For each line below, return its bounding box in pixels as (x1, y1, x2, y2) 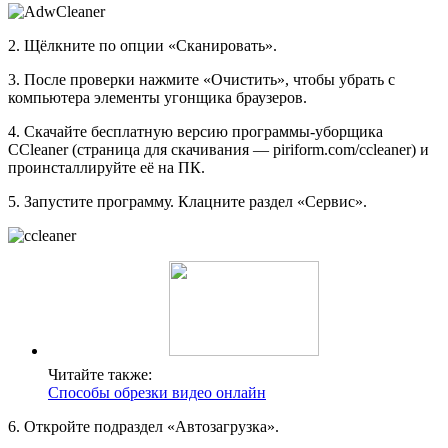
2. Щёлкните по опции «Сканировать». (8, 36, 277, 54)
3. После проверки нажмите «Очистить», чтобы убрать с (8, 70, 395, 88)
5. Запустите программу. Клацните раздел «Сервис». (8, 192, 367, 210)
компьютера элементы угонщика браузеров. (8, 88, 307, 106)
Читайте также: (48, 365, 152, 383)
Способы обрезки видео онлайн (48, 383, 266, 401)
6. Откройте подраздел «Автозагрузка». (8, 417, 279, 435)
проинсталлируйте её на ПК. (8, 158, 205, 176)
